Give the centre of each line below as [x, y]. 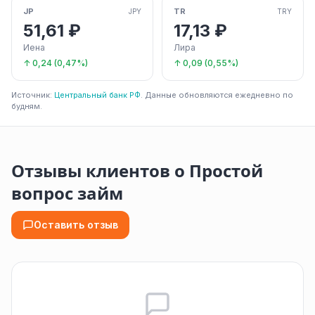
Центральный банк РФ [97, 95]
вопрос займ [67, 194]
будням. [27, 107]
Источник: [33, 95]
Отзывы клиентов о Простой [137, 172]
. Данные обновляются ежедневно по [217, 95]
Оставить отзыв [76, 225]
